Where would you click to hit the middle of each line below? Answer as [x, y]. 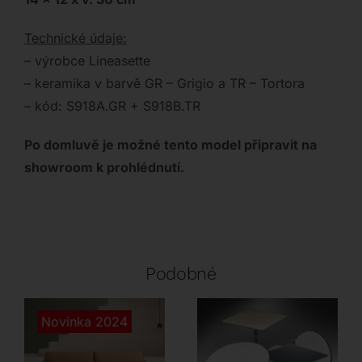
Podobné [181, 274]
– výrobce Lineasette [87, 61]
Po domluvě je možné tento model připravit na [170, 145]
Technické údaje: [75, 38]
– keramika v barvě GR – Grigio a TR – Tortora [164, 84]
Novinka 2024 [84, 322]
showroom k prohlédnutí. [104, 168]
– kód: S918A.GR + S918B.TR [112, 106]
